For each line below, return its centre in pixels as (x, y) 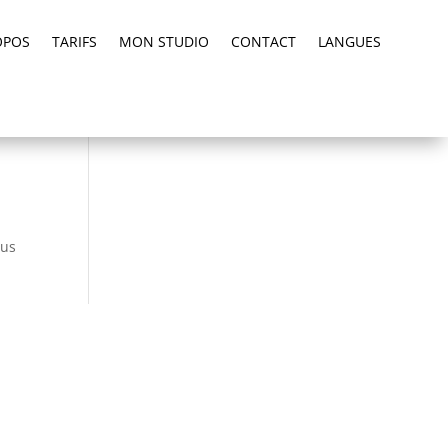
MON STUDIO (163, 41)
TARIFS (74, 41)
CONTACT (263, 41)
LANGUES (349, 41)
